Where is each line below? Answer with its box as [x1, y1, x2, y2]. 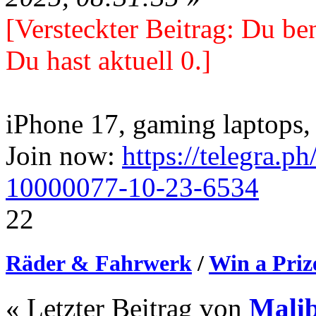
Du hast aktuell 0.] [6, 45, 211, 76]
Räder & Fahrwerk [6, 250, 192, 276]
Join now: [6, 140, 122, 171]
